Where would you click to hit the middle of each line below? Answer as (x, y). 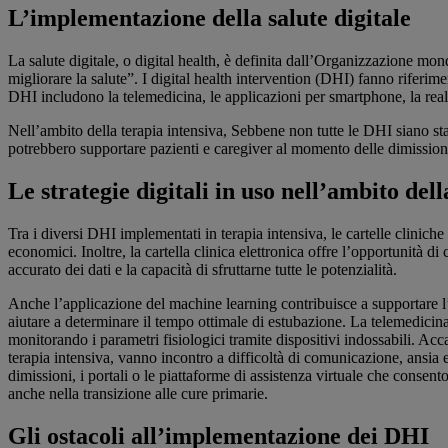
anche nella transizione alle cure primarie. (138, 393)
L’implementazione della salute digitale (209, 18)
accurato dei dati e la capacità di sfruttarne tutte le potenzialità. (202, 269)
